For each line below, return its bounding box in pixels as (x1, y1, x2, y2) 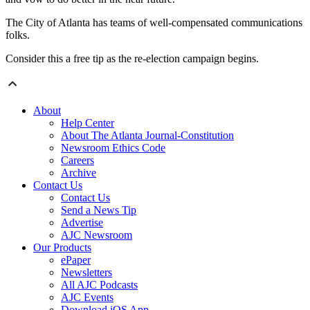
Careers (61, 154, 94, 166)
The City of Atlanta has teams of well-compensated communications (6, 16, 302, 28)
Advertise (61, 216, 103, 228)
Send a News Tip (61, 203, 136, 216)
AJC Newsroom (61, 228, 132, 241)
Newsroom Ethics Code (61, 141, 165, 154)
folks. (6, 28, 30, 41)
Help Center (61, 116, 114, 129)
